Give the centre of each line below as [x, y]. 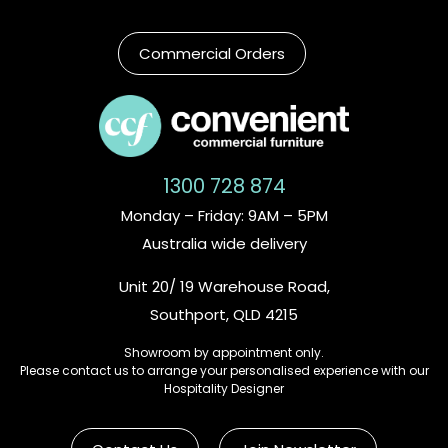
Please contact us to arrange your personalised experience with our [224, 371]
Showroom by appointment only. [224, 353]
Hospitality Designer [224, 389]
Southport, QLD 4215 [224, 315]
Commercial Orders [211, 53]
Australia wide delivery [224, 244]
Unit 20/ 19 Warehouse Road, [224, 287]
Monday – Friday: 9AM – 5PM [224, 216]
